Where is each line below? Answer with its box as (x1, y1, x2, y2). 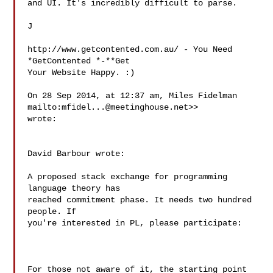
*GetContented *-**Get (27, 56, 130, 66)
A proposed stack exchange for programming (27, 172, 228, 182)
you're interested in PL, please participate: (27, 218, 243, 228)
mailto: (27, 102, 62, 112)
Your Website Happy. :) (27, 68, 135, 77)
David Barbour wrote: (27, 149, 126, 158)
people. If (27, 207, 77, 216)
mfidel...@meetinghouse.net (62, 102, 189, 112)
